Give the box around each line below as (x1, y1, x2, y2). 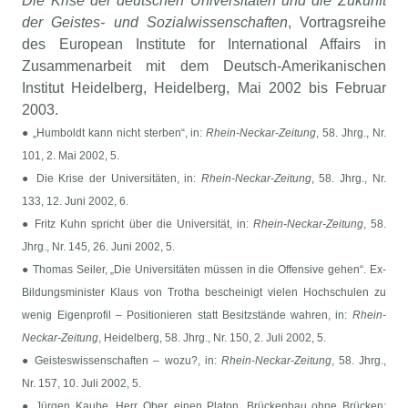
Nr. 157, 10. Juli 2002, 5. (22, 377, 142, 391)
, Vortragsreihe (287, 15, 386, 31)
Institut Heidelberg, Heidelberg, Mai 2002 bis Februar (22, 80, 386, 97)
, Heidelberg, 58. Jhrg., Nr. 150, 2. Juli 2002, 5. (98, 331, 327, 345)
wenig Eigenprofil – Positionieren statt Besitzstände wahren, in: (22, 309, 352, 322)
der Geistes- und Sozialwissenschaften (22, 15, 288, 31)
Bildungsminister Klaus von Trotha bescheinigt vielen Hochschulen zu (22, 286, 386, 300)
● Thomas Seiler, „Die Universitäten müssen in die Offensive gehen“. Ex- (22, 263, 386, 277)
